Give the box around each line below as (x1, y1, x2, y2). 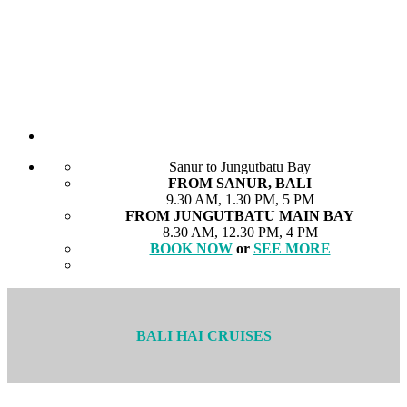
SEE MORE (253, 241, 331, 257)
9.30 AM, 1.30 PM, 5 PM (165, 192, 314, 208)
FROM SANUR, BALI (168, 175, 312, 192)
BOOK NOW (149, 241, 233, 257)
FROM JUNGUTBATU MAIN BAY (125, 208, 354, 224)
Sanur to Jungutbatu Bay (169, 159, 311, 175)
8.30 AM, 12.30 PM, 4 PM (162, 224, 318, 241)
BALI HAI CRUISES (135, 327, 272, 343)
